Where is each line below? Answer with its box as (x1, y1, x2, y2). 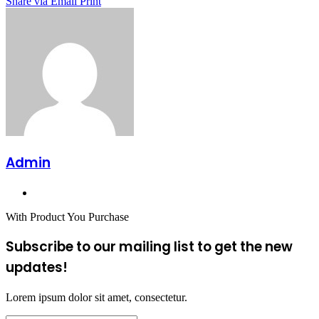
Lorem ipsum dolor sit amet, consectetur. (6, 291, 187, 304)
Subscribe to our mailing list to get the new (6, 237, 293, 257)
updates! (6, 258, 68, 278)
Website (33, 185, 69, 198)
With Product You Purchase (6, 210, 129, 223)
